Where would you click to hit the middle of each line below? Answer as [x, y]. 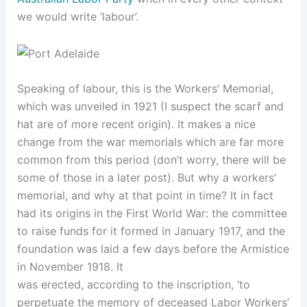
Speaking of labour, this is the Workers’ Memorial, [145, 89]
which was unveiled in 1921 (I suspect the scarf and [150, 107]
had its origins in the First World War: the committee [152, 213]
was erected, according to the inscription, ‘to [133, 285]
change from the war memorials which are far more [150, 142]
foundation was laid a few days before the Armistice [153, 249]
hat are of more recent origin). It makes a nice [136, 124]
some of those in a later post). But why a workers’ [146, 178]
